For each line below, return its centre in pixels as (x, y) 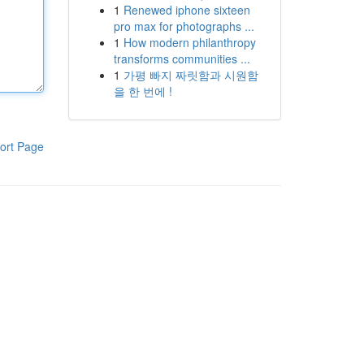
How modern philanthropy (189, 42)
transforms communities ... (182, 58)
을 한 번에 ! (143, 91)
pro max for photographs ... (184, 26)
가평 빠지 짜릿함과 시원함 (191, 75)
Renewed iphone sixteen (186, 10)
